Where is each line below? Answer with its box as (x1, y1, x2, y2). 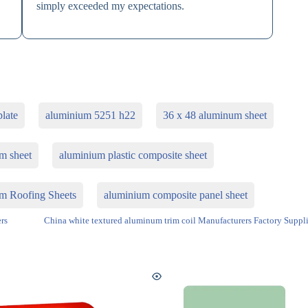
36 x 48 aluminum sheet (163, 109, 267, 122)
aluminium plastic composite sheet (59, 149, 208, 162)
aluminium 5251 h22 (45, 109, 136, 122)
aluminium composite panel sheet (104, 189, 248, 201)
